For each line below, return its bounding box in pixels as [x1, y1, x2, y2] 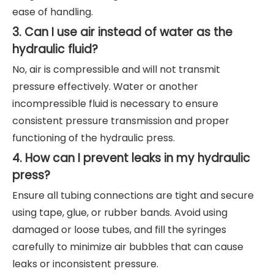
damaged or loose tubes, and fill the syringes [12, 223, 226, 237]
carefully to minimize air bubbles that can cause [12, 240, 243, 254]
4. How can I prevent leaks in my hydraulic [12, 150, 250, 167]
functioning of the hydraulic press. [12, 131, 175, 146]
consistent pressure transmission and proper [12, 114, 229, 128]
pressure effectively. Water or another [12, 80, 198, 94]
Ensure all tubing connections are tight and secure [12, 188, 254, 203]
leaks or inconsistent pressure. [12, 257, 158, 272]
